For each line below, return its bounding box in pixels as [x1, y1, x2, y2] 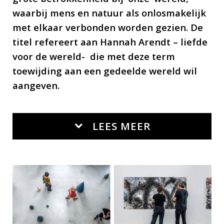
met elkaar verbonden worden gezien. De [12, 20, 203, 33]
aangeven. [12, 78, 62, 91]
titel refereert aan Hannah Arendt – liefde [12, 35, 207, 48]
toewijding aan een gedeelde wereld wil [12, 64, 197, 77]
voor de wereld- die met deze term [12, 49, 175, 62]
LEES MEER [92, 119, 151, 133]
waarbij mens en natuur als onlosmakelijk [12, 6, 206, 19]
